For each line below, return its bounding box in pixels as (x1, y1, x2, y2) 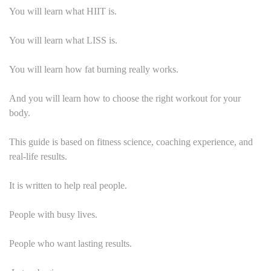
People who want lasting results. (9, 238, 132, 249)
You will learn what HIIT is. (9, 5, 117, 16)
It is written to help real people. (9, 180, 127, 191)
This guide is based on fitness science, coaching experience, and (9, 136, 253, 147)
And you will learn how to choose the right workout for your (9, 93, 241, 103)
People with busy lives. (9, 209, 97, 220)
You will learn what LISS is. (9, 34, 117, 45)
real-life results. (9, 151, 67, 162)
